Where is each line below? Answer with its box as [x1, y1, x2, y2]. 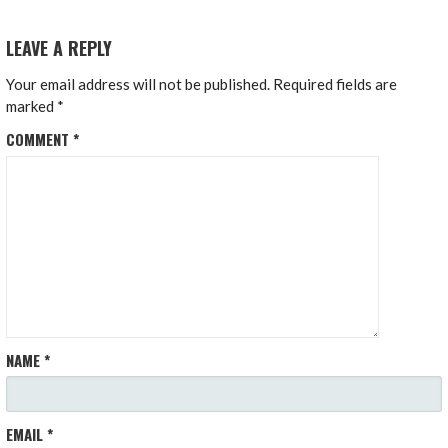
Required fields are [273, 74, 398, 93]
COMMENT [6, 127, 74, 150]
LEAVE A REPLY [6, 35, 113, 62]
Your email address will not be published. [6, 74, 271, 93]
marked [6, 96, 58, 115]
